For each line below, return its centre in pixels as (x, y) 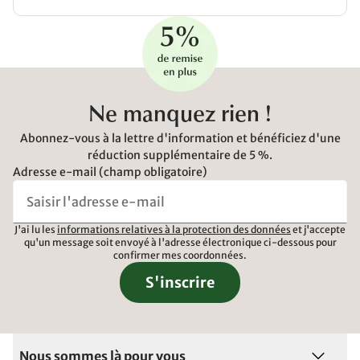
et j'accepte (318, 229)
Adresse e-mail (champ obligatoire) (110, 172)
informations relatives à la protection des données (174, 229)
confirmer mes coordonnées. (180, 255)
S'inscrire (180, 282)
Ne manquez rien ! (180, 116)
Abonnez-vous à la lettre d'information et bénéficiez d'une (180, 138)
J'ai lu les (36, 229)
